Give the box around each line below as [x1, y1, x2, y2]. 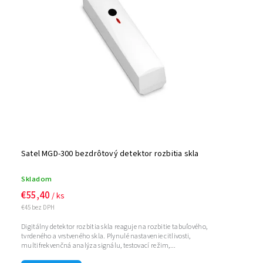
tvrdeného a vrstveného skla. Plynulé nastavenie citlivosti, [21, 231, 191, 242]
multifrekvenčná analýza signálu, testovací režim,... [21, 241, 176, 251]
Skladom [21, 174, 52, 185]
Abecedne [134, 5, 170, 17]
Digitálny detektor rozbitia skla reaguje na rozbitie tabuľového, [21, 222, 208, 232]
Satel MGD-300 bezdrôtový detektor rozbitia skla [21, 148, 199, 160]
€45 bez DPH [21, 203, 55, 213]
